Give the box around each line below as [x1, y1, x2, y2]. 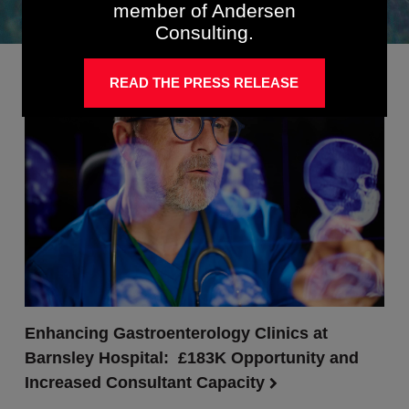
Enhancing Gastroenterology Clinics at [24, 324, 328, 342]
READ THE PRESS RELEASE [110, 75, 299, 91]
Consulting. [154, 22, 254, 44]
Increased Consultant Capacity [24, 373, 269, 392]
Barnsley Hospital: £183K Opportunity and [24, 349, 359, 367]
